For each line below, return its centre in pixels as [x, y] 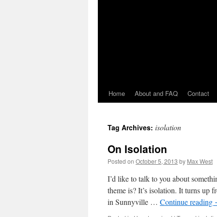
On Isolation [137, 149]
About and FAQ [156, 93]
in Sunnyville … [134, 202]
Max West [200, 161]
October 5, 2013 [157, 161]
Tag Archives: [131, 127]
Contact [198, 93]
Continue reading [187, 202]
